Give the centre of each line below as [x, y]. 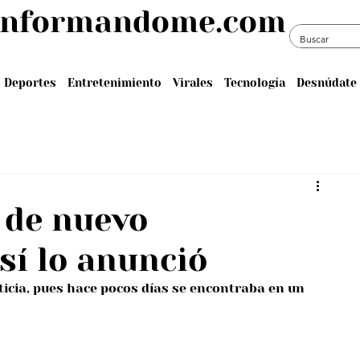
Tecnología [254, 82]
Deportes [30, 82]
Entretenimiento [114, 82]
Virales [192, 82]
